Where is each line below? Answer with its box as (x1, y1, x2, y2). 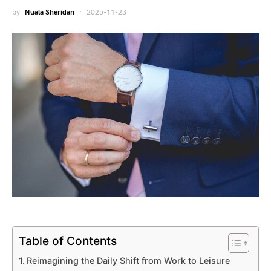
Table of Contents (19, 233, 117, 249)
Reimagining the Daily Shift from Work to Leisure (26, 255, 230, 266)
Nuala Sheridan (25, 8, 74, 17)
